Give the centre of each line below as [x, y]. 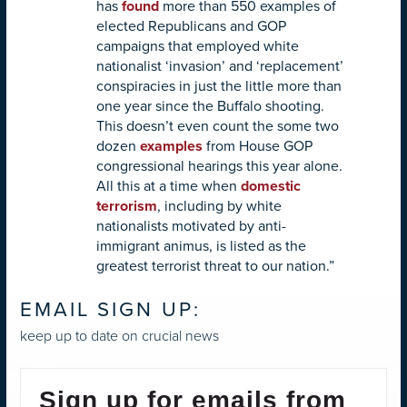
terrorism [127, 206]
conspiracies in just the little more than [219, 86]
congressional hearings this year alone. [219, 166]
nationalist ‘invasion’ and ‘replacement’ [220, 66]
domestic [271, 186]
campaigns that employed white [198, 46]
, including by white [219, 206]
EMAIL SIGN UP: [110, 309]
